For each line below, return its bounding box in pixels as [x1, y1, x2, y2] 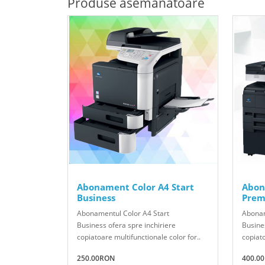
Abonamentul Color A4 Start [77, 208, 169, 218]
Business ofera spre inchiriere [77, 219, 176, 230]
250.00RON [77, 253, 115, 263]
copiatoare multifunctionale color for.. [77, 231, 201, 242]
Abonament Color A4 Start [77, 180, 194, 193]
